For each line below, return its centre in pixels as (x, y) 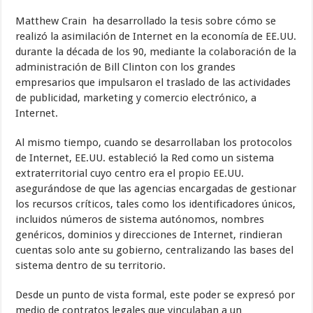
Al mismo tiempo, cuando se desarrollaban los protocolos (154, 142)
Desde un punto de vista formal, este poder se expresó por (155, 294)
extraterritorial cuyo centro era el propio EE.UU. (130, 173)
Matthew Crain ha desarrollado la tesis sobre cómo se (146, 21)
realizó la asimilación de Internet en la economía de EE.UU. (156, 36)
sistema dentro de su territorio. (91, 265)
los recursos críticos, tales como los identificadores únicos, (156, 204)
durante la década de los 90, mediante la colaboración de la (156, 51)
